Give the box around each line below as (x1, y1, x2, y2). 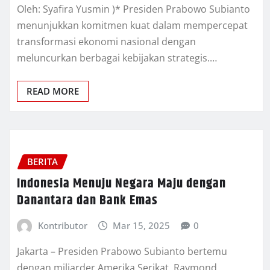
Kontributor (37, 219, 87, 231)
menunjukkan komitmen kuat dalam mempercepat (17, 19, 248, 33)
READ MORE (27, 85, 79, 98)
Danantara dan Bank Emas (17, 190, 158, 211)
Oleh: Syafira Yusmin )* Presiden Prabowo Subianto (17, 2, 250, 16)
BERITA (27, 155, 58, 168)
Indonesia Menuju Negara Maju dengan (17, 173, 226, 194)
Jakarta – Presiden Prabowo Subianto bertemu (17, 245, 227, 259)
